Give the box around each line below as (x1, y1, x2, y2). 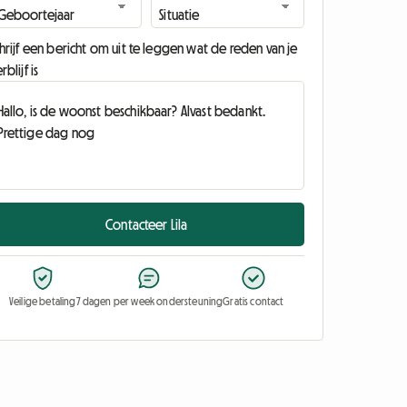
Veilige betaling (8, 296, 76, 307)
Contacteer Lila (105, 217, 188, 232)
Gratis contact (223, 296, 284, 307)
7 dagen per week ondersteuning (75, 296, 223, 307)
